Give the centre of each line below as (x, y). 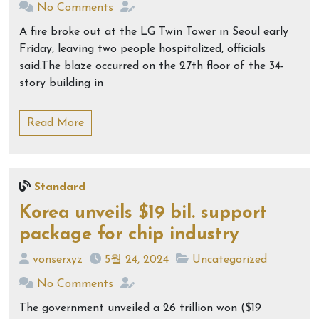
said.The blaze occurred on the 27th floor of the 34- (152, 66)
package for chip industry (129, 235)
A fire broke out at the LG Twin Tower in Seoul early (154, 32)
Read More (56, 123)
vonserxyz (58, 260)
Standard (60, 187)
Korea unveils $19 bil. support (143, 213)
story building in (61, 83)
